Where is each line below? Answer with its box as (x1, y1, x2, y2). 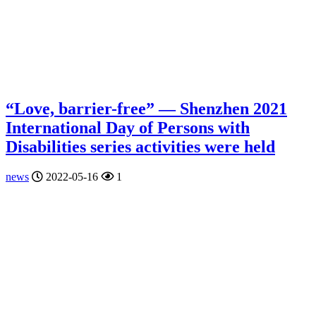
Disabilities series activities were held (6, 138, 275, 157)
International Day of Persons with (6, 119, 250, 138)
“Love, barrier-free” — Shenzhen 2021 (6, 99, 287, 119)
